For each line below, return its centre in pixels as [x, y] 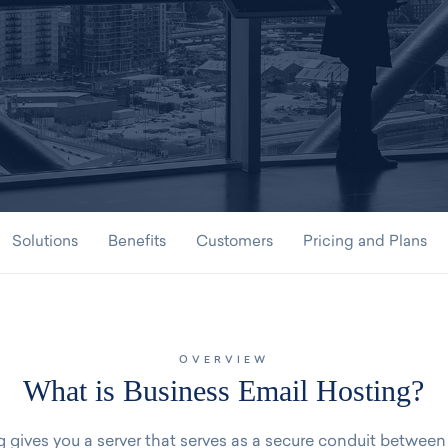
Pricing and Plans [365, 242]
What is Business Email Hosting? [224, 390]
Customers [234, 242]
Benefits [137, 242]
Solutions [45, 242]
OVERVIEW [223, 360]
